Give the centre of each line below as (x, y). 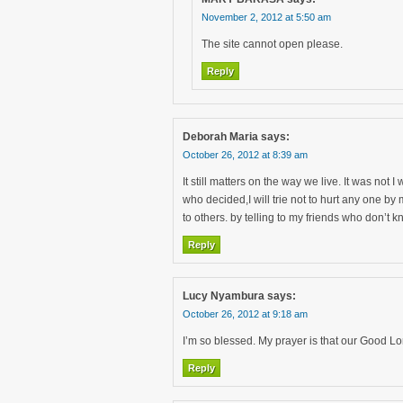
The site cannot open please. (272, 44)
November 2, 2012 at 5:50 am (266, 17)
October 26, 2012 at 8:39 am (245, 155)
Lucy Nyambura (224, 296)
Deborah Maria (220, 137)
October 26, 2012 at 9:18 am (245, 314)
